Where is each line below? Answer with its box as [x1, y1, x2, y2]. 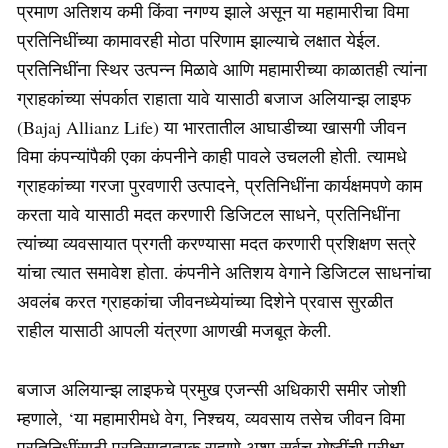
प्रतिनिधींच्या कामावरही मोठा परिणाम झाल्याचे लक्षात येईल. [17, 27, 381, 52]
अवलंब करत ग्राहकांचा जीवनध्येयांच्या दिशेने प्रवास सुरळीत [17, 288, 393, 313]
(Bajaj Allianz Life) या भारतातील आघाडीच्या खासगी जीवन [17, 114, 406, 139]
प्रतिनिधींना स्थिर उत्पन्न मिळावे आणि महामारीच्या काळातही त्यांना [17, 56, 427, 81]
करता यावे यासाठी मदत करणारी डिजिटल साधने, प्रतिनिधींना [17, 201, 400, 226]
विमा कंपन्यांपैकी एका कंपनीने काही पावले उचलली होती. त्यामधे [17, 143, 407, 168]
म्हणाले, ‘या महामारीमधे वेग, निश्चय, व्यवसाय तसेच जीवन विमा [17, 405, 405, 430]
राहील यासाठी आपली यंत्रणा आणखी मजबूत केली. [17, 317, 338, 342]
